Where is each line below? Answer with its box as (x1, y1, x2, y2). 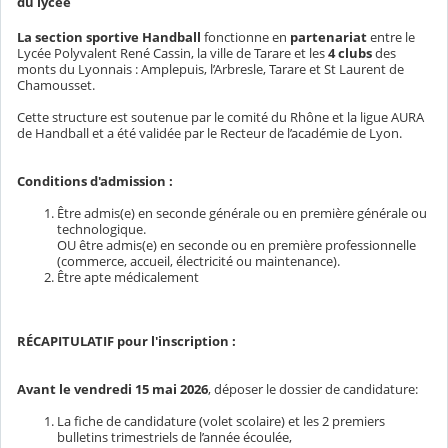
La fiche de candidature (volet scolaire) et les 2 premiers (57, 411, 385, 430)
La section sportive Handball (17, 27, 201, 46)
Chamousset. (17, 75, 98, 94)
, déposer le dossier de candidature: (208, 379, 418, 398)
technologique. (57, 219, 146, 238)
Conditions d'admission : (17, 171, 173, 190)
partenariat (290, 27, 367, 46)
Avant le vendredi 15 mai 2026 (17, 379, 208, 398)
